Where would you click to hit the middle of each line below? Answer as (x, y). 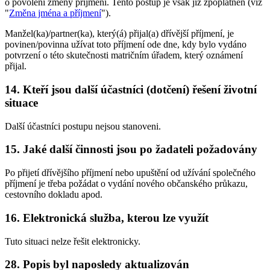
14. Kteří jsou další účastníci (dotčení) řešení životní (131, 89)
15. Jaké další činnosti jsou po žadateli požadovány (131, 149)
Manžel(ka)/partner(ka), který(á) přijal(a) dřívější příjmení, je (119, 34)
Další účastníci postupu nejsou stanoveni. (83, 126)
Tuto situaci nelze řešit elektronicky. (73, 241)
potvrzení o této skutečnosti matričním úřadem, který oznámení (124, 55)
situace (21, 102)
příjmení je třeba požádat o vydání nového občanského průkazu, (126, 184)
